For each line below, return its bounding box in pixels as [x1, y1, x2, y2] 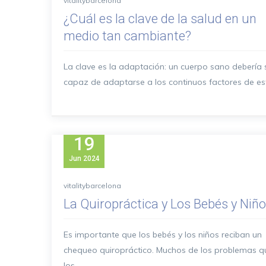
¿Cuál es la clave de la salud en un [64, 11, 256, 26]
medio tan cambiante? [64, 28, 191, 43]
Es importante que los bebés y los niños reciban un [64, 229, 262, 240]
